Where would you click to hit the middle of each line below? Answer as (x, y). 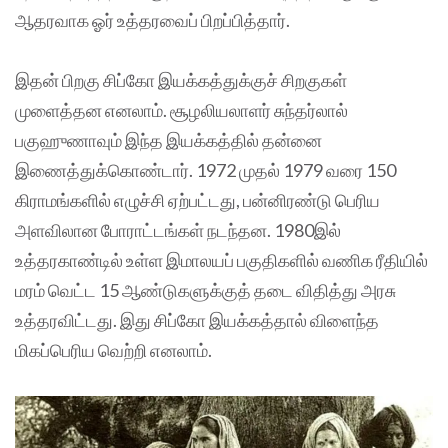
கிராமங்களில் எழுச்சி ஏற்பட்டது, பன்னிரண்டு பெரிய (197, 200)
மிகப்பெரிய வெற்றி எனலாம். (113, 350)
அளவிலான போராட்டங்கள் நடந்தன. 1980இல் (178, 230)
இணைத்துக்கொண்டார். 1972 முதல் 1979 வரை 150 (205, 170)
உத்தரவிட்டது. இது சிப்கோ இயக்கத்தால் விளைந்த (197, 320)
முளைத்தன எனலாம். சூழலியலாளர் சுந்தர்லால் (181, 110)
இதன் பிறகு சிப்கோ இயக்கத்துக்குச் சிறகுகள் (181, 80)
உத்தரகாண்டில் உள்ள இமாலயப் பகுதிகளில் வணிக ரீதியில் (221, 260)
